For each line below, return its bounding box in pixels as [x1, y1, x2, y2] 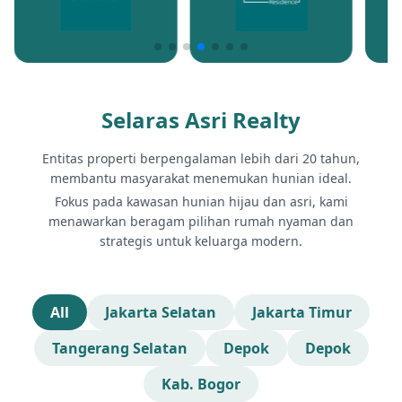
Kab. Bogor [162, 374, 240, 394]
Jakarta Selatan [105, 302, 216, 322]
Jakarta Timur [252, 302, 352, 322]
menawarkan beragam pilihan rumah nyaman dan [48, 213, 354, 230]
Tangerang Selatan [51, 338, 188, 358]
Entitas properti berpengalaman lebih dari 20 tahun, [42, 150, 360, 167]
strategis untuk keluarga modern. [100, 232, 302, 249]
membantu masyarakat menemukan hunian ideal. [50, 170, 352, 187]
